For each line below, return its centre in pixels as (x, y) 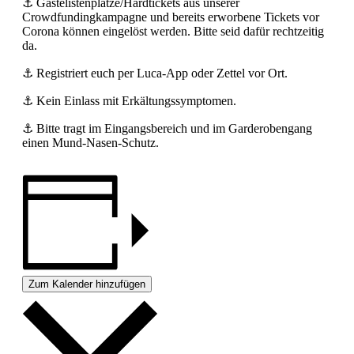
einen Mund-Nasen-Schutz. (90, 143)
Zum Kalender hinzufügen (87, 284)
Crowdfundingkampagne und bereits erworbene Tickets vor (171, 17)
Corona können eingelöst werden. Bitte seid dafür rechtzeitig (173, 31)
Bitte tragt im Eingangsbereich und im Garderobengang (173, 128)
